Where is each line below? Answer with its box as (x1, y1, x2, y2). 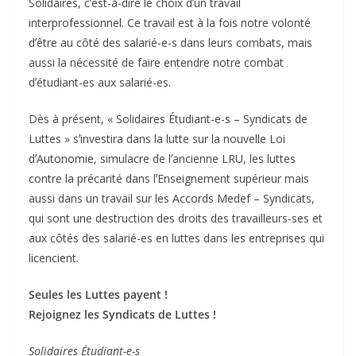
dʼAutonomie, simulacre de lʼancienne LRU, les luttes (29, 151, 296, 167)
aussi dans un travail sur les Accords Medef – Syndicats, (29, 191, 315, 207)
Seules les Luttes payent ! (29, 287, 168, 303)
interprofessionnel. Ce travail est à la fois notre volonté (29, 15, 311, 31)
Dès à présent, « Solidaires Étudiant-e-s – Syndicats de (29, 111, 308, 127)
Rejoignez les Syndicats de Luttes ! (29, 307, 216, 323)
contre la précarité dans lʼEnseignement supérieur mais (29, 171, 309, 187)
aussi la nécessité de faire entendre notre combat (29, 55, 284, 71)
